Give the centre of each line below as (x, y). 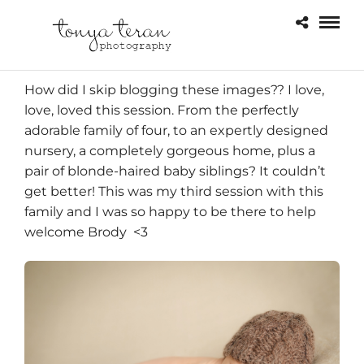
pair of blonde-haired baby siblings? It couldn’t (175, 171)
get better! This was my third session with (162, 192)
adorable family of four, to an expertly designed (176, 131)
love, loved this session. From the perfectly (162, 110)
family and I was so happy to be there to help (170, 212)
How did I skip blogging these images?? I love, (174, 90)
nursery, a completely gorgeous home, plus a (170, 151)
